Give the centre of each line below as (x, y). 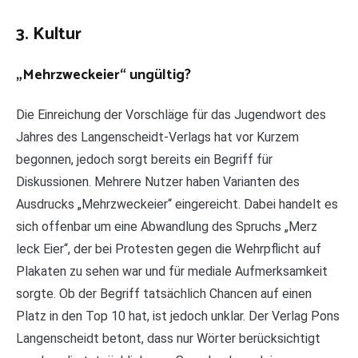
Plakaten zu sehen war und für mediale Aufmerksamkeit (172, 272)
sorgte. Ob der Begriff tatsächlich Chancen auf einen (164, 294)
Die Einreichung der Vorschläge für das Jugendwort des (171, 115)
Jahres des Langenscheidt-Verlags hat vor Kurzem (157, 137)
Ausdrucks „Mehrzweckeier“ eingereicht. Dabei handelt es (177, 205)
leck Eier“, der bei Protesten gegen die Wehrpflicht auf (169, 249)
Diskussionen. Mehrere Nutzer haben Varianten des (158, 182)
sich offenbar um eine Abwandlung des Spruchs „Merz (167, 227)
